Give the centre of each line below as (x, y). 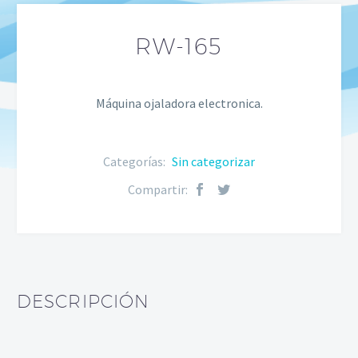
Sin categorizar (213, 161)
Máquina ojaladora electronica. (179, 103)
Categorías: (135, 161)
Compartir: (158, 189)
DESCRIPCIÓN (84, 301)
